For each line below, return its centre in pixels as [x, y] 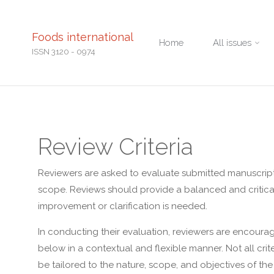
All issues [232, 43]
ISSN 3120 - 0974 [64, 51]
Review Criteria [115, 147]
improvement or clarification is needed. [122, 206]
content [176, 79]
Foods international [83, 37]
